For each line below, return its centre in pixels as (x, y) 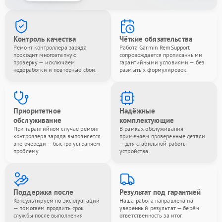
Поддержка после (44, 192)
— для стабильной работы (153, 143)
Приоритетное (37, 111)
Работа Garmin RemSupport (155, 47)
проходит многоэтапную (45, 55)
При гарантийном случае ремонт (56, 128)
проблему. (27, 151)
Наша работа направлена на (156, 200)
